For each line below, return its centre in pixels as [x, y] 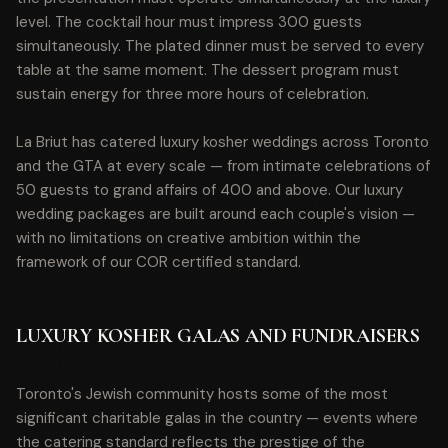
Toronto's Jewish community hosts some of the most [202, 394]
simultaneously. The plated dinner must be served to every [220, 46]
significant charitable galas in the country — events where [217, 418]
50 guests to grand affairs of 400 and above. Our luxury [209, 190]
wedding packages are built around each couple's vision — [215, 214]
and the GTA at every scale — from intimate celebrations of [223, 166]
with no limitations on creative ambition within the [188, 238]
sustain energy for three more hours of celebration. [192, 94]
